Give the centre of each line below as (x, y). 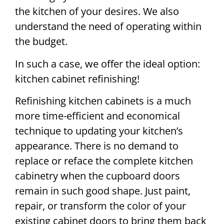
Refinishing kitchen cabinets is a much (103, 101)
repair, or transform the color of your (100, 206)
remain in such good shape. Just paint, (103, 191)
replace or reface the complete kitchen (104, 161)
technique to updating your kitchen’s (99, 131)
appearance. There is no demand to (97, 146)
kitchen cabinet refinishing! (77, 78)
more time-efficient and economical (97, 116)
